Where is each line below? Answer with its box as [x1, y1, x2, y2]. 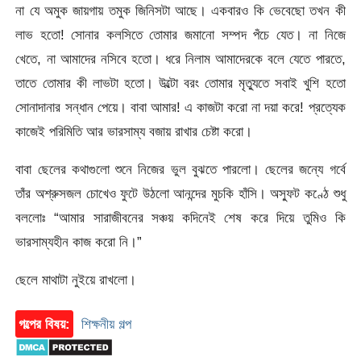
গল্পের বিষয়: [19, 315, 71, 332]
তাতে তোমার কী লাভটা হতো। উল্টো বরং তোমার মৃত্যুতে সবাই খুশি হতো [15, 74, 346, 91]
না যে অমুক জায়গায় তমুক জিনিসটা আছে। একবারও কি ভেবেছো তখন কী [15, 2, 346, 19]
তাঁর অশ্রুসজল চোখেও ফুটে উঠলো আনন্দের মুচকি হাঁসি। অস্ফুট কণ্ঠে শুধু [15, 185, 346, 202]
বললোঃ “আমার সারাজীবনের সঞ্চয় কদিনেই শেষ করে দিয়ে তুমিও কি [15, 210, 346, 226]
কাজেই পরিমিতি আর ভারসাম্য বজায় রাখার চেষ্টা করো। [15, 122, 253, 139]
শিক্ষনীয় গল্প [81, 315, 132, 332]
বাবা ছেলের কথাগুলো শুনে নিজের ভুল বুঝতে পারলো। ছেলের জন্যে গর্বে [15, 161, 346, 178]
